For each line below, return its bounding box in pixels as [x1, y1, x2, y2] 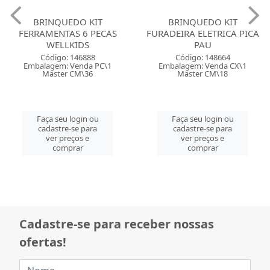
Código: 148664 [175, 52, 230, 63]
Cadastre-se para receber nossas [19, 216, 214, 232]
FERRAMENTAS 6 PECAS [18, 27, 117, 39]
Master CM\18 [177, 68, 228, 79]
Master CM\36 [42, 68, 93, 79]
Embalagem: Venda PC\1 [24, 60, 111, 71]
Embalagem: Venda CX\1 [159, 60, 246, 71]
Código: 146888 [40, 52, 95, 63]
